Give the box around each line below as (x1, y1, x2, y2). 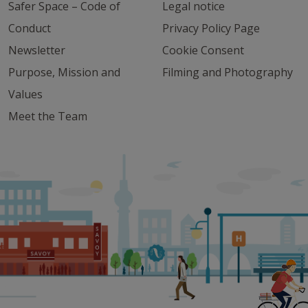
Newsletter (8, 43, 65, 58)
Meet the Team (8, 109, 87, 124)
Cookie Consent (162, 43, 244, 58)
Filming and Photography (162, 65, 293, 80)
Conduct (8, 21, 51, 36)
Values (8, 87, 43, 102)
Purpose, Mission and (8, 65, 120, 80)
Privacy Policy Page (162, 21, 260, 36)
